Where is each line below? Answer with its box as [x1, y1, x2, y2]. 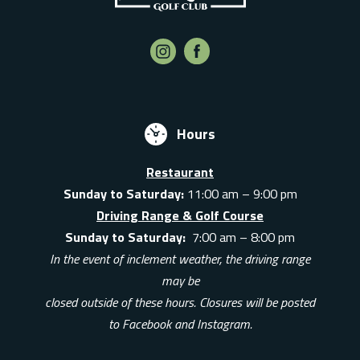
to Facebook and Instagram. [108, 313, 252, 333]
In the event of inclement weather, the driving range [50, 248, 310, 268]
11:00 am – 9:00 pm [183, 183, 297, 203]
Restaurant [146, 162, 214, 182]
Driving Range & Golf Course [96, 205, 264, 225]
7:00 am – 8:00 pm [192, 227, 295, 247]
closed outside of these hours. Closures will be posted [45, 292, 315, 312]
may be [161, 270, 199, 290]
